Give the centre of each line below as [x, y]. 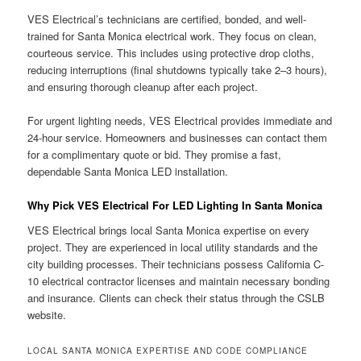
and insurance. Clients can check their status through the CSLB [176, 298]
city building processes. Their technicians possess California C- [176, 264]
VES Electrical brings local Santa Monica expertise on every [169, 230]
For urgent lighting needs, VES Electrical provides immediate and [180, 120]
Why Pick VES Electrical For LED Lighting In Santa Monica [175, 205]
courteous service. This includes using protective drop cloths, [171, 52]
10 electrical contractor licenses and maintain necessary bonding [179, 281]
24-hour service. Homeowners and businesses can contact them [178, 137]
